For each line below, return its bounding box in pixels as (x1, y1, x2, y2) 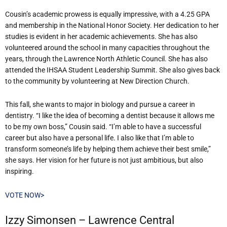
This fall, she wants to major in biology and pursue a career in (5, 100, 195, 109)
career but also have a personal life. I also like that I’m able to (5, 134, 194, 142)
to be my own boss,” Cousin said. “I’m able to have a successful (5, 123, 201, 131)
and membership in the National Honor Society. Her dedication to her (5, 21, 219, 29)
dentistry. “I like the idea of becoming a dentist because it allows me (5, 111, 214, 120)
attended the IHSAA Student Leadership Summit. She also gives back (5, 65, 220, 74)
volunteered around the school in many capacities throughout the (5, 43, 209, 52)
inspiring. (5, 167, 34, 176)
